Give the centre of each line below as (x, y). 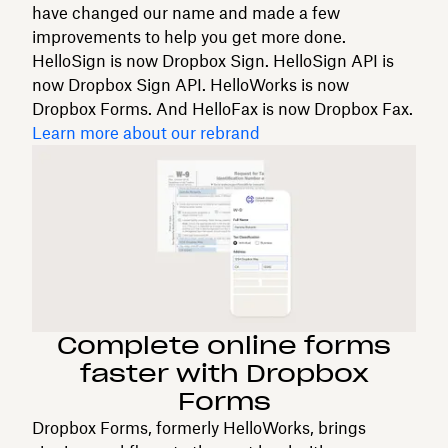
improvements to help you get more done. (189, 36)
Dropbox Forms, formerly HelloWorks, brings (199, 428)
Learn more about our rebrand (146, 132)
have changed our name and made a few (186, 12)
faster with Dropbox (224, 373)
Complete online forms (224, 345)
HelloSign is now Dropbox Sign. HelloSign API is (213, 60)
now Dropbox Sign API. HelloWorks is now (190, 84)
